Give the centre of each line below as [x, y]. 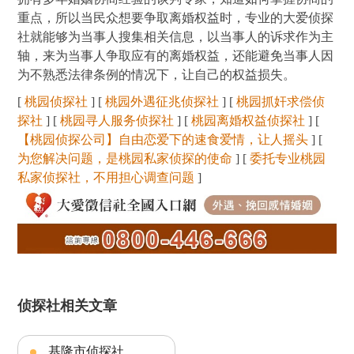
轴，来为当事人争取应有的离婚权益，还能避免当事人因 [176, 56]
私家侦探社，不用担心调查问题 [106, 178]
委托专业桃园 [288, 159]
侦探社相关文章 [68, 306]
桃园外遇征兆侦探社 [162, 102]
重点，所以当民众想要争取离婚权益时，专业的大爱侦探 [176, 18]
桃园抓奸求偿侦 [281, 102]
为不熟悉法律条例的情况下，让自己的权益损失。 [157, 75]
